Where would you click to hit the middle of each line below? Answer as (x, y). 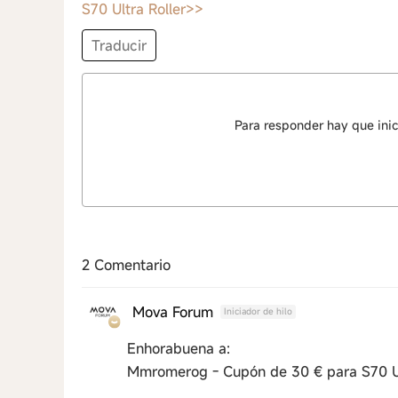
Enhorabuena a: (179, 348)
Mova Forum (173, 311)
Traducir (119, 45)
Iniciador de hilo (258, 311)
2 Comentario (126, 265)
